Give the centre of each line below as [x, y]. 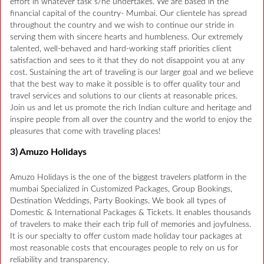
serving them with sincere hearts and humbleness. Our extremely [126, 37]
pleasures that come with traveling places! [85, 131]
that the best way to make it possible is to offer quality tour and [125, 84]
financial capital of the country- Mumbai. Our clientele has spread [128, 13]
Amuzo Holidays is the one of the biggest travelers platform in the [128, 177]
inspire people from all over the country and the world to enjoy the [131, 119]
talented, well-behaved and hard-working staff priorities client [121, 49]
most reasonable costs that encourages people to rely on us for [124, 248]
